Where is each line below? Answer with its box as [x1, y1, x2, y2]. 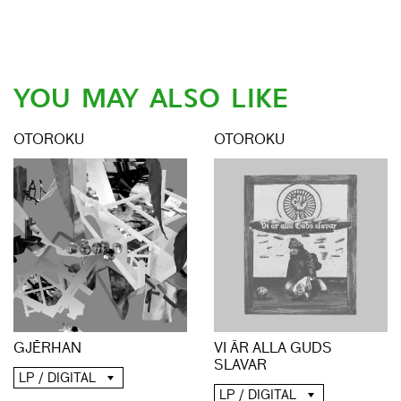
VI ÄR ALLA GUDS [214, 342, 332, 357]
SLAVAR [214, 359, 267, 374]
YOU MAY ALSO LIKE [13, 81, 288, 117]
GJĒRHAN [13, 342, 81, 357]
